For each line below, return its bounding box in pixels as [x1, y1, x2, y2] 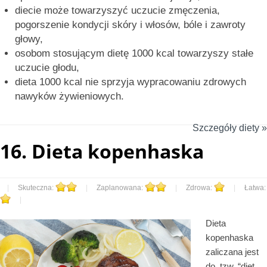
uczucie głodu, [15, 61, 79, 73]
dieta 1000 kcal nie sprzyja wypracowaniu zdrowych [15, 76, 246, 88]
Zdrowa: [186, 183, 214, 192]
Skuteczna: [18, 183, 55, 192]
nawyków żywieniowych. [15, 90, 124, 102]
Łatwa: [244, 183, 266, 192]
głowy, [15, 33, 43, 45]
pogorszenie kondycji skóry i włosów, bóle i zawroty [15, 18, 246, 30]
